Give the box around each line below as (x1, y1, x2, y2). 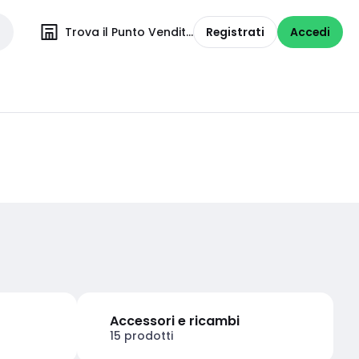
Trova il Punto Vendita (65, 23, 194, 40)
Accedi (290, 23, 330, 40)
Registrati (206, 23, 264, 40)
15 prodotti (110, 327, 173, 344)
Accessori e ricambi (110, 311, 240, 330)
